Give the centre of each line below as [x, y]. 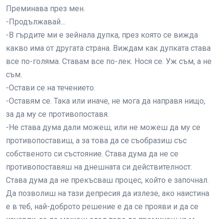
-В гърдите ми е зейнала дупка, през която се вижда [102, 35]
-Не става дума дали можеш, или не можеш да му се [103, 127]
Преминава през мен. [45, 9]
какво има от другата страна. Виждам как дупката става [108, 48]
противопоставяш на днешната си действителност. [99, 167]
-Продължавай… [36, 22]
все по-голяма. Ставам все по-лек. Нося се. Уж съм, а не [109, 61]
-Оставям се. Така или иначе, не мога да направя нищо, [106, 101]
